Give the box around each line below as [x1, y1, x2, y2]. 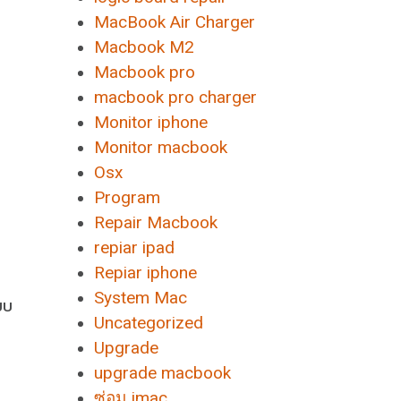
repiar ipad [94, 237, 175, 258]
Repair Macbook [94, 212, 218, 233]
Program [94, 187, 161, 208]
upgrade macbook [94, 363, 232, 383]
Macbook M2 [94, 37, 195, 57]
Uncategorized [94, 312, 204, 333]
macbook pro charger [94, 87, 258, 107]
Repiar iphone [94, 262, 198, 283]
